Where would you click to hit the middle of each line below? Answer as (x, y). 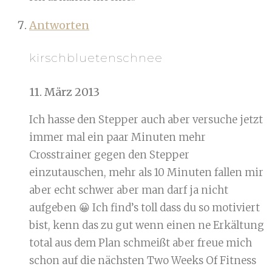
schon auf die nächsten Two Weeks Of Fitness (143, 260)
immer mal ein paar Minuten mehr (117, 137)
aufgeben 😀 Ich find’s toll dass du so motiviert (144, 207)
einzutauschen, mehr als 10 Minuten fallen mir (146, 172)
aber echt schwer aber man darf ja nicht (129, 190)
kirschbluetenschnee (96, 58)
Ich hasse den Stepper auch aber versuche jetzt (146, 119)
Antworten (59, 25)
